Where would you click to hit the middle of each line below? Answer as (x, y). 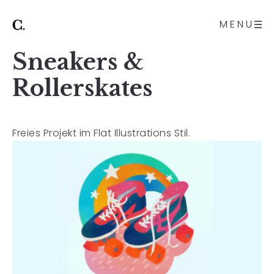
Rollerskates (82, 88)
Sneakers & (78, 62)
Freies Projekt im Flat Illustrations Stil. (103, 133)
